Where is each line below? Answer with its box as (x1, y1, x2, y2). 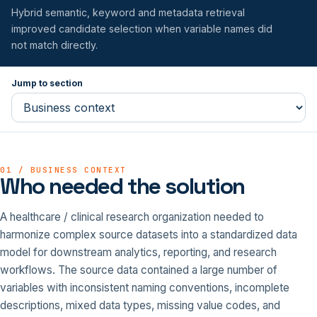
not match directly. (11, 38, 98, 51)
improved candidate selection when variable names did (11, 22, 272, 35)
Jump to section (11, 77, 83, 88)
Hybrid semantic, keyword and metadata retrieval (11, 6, 245, 18)
